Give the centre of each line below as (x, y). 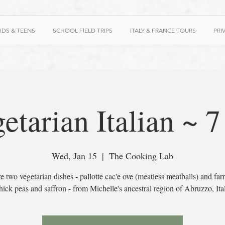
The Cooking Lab (141, 156)
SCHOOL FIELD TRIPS (83, 30)
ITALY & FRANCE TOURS (163, 30)
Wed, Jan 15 (74, 156)
